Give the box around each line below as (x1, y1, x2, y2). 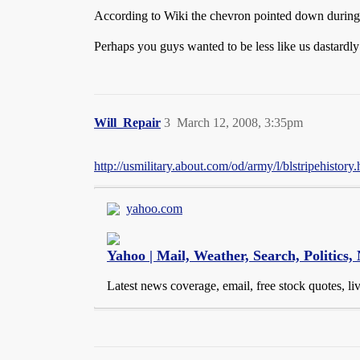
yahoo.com (126, 202, 182, 215)
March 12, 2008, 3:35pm (177, 116, 303, 129)
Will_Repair (94, 116, 161, 129)
